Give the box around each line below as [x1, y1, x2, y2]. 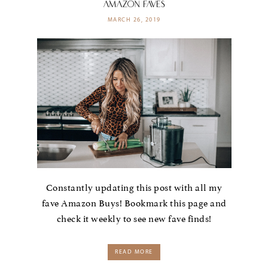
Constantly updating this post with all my [45, 182, 223, 193]
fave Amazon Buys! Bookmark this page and [41, 197, 227, 209]
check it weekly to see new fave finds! [56, 213, 212, 224]
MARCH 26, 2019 [107, 17, 161, 24]
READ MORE [115, 248, 153, 255]
